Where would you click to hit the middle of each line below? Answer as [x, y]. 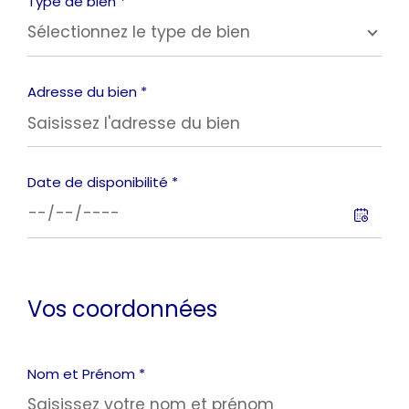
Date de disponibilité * [103, 183]
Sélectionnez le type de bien [139, 32]
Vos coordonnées [122, 309]
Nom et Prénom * [86, 373]
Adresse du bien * [87, 92]
